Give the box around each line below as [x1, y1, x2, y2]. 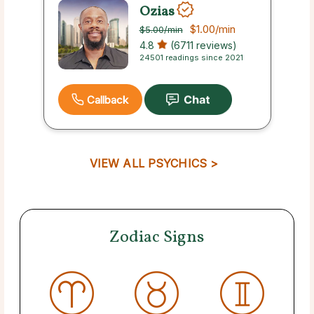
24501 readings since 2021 [139, 53, 243, 63]
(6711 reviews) [167, 39, 237, 52]
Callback [86, 93, 129, 107]
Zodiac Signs [109, 225, 205, 250]
